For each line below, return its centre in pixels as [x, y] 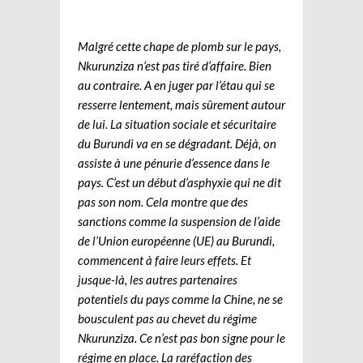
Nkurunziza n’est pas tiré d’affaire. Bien [175, 65]
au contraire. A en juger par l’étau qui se [176, 85]
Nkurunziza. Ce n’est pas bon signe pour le [181, 337]
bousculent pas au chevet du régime [167, 318]
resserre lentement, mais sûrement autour [181, 104]
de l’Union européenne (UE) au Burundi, [176, 240]
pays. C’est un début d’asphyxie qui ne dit [179, 182]
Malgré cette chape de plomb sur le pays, [179, 46]
